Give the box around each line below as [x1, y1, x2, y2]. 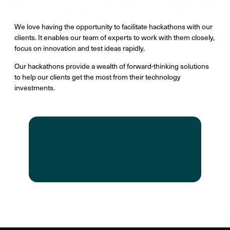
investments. [14, 83, 56, 93]
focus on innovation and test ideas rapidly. [14, 43, 146, 53]
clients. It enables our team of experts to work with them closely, [14, 32, 215, 43]
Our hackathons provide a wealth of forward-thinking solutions [14, 61, 209, 71]
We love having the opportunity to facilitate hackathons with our [14, 22, 213, 32]
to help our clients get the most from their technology [14, 72, 181, 82]
